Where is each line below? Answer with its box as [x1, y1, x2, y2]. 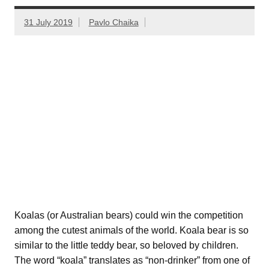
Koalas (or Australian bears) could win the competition [14, 210, 243, 220]
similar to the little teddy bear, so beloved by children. [14, 240, 238, 250]
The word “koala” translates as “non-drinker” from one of [14, 255, 250, 265]
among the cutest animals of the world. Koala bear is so [14, 225, 249, 235]
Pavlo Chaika [88, 17, 139, 27]
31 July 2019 [24, 17, 73, 27]
